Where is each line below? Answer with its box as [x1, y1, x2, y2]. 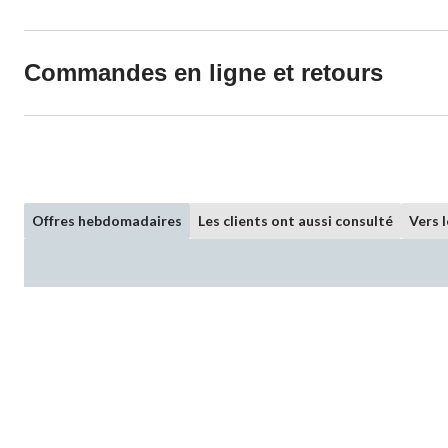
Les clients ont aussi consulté [198, 212, 393, 229]
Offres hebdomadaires [32, 212, 182, 229]
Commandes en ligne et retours [24, 59, 383, 86]
